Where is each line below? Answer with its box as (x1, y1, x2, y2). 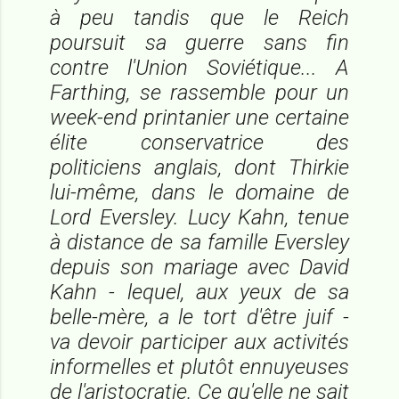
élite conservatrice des (50, 129, 349, 155)
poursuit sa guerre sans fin (50, 29, 349, 55)
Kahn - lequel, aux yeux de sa (50, 279, 349, 305)
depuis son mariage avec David (50, 254, 349, 280)
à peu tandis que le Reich (50, 4, 349, 30)
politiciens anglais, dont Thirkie (50, 154, 349, 180)
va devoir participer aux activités (50, 329, 349, 354)
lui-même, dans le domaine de (50, 179, 349, 205)
